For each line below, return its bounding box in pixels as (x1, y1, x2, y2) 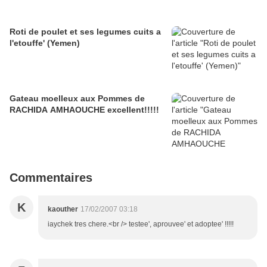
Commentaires (10, 171, 92, 185)
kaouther (48, 205, 78, 214)
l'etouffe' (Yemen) (10, 38, 80, 48)
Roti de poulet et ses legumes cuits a (10, 27, 161, 37)
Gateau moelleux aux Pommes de (10, 94, 145, 104)
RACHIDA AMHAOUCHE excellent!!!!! (10, 105, 159, 115)
